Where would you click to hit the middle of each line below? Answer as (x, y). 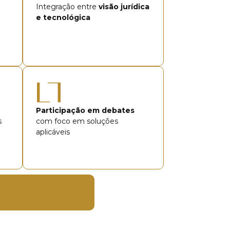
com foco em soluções (77, 121)
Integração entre (67, 7)
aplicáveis (53, 132)
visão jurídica (124, 7)
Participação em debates (85, 110)
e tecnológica (63, 17)
